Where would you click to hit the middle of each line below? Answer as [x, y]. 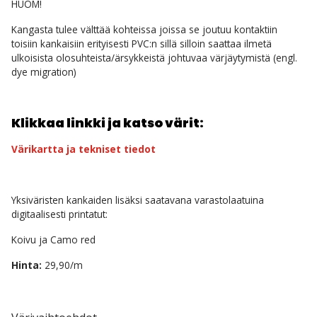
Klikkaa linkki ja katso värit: [108, 123]
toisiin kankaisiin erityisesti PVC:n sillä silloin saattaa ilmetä [142, 44]
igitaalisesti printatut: [62, 214]
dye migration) [44, 72]
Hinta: [27, 265]
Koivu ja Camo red [53, 240]
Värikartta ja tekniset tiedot [83, 149]
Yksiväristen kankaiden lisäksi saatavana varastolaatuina [138, 200]
